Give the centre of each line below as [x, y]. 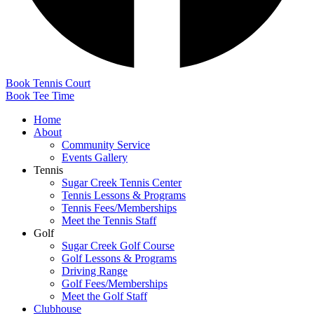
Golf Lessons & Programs [119, 258]
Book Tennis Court [48, 83]
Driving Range [95, 271]
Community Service [106, 144]
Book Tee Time [40, 95]
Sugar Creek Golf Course [118, 245]
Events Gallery [95, 157]
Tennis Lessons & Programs [124, 195]
